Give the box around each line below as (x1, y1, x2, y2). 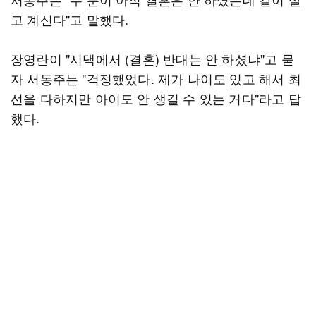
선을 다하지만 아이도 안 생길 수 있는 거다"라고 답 (11, 89, 301, 107)
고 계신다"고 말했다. (11, 10, 129, 28)
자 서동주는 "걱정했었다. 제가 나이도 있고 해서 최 (11, 69, 301, 87)
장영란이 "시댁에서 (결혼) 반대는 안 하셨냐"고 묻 (11, 49, 294, 68)
